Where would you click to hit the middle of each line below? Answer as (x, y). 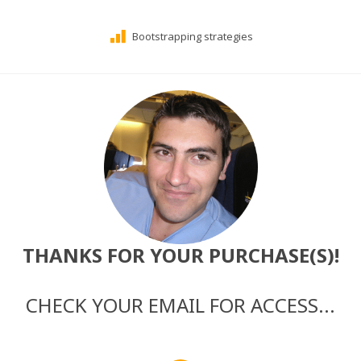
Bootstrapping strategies (192, 36)
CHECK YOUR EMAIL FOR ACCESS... (180, 305)
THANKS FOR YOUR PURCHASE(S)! (180, 255)
